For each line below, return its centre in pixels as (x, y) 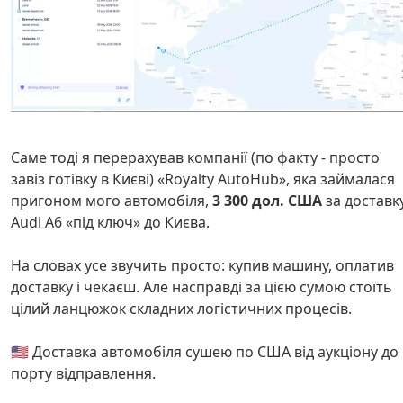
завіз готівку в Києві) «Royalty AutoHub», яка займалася (203, 179)
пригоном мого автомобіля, (112, 201)
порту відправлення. (83, 374)
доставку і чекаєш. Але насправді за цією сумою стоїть (201, 287)
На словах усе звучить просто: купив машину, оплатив (202, 266)
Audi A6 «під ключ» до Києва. (110, 223)
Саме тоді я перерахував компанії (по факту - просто (195, 158)
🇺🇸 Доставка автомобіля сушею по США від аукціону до (205, 352)
